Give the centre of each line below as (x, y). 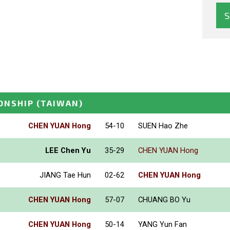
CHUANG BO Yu (164, 200)
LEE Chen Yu (68, 151)
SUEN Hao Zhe (163, 126)
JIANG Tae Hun (65, 175)
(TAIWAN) (60, 103)
